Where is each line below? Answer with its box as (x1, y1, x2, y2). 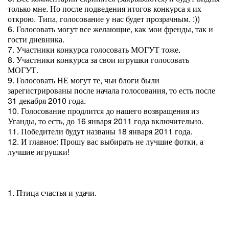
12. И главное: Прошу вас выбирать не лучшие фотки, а (8, 135, 203, 147)
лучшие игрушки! (8, 146, 70, 157)
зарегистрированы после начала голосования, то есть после (8, 84, 215, 96)
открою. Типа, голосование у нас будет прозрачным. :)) (8, 13, 200, 25)
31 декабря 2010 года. (8, 95, 86, 106)
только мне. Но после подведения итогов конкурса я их (8, 3, 201, 14)
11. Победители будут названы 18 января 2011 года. (8, 125, 192, 137)
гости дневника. (8, 33, 64, 45)
